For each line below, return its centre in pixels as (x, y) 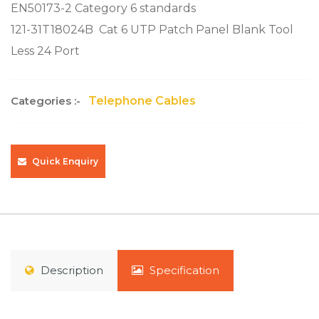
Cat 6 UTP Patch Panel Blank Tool (195, 30)
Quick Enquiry (64, 161)
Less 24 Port (45, 51)
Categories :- (47, 101)
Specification (184, 270)
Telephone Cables (142, 101)
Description (72, 270)
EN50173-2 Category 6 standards (103, 8)
